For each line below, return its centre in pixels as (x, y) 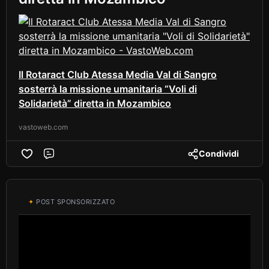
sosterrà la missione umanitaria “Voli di (108, 89)
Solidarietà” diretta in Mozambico (95, 103)
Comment (77, 159)
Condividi (219, 153)
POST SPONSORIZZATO (74, 202)
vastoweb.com (43, 127)
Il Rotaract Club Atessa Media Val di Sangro (118, 74)
